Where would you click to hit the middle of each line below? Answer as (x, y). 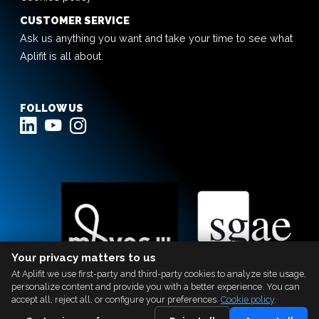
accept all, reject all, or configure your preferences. (116, 300)
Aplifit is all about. (62, 56)
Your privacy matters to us (84, 257)
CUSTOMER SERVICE (75, 20)
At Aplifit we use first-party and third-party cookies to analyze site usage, (159, 274)
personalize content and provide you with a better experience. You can (156, 287)
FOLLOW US (52, 108)
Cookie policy (247, 300)
